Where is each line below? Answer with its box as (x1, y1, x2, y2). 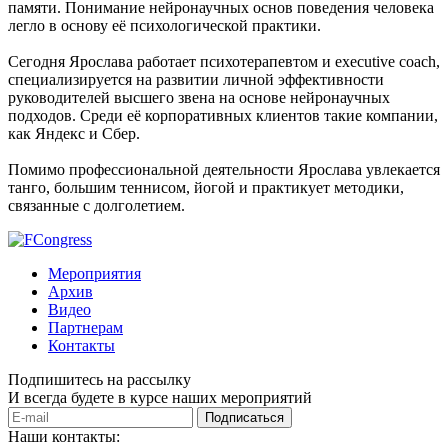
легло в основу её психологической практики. (8, 16, 321, 34)
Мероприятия (48, 264, 141, 282)
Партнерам (48, 318, 123, 336)
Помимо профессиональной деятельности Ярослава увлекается (8, 160, 440, 178)
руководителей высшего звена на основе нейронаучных (8, 88, 390, 106)
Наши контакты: (8, 427, 120, 445)
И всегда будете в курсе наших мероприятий (8, 388, 312, 406)
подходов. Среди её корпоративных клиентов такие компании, (8, 106, 438, 124)
